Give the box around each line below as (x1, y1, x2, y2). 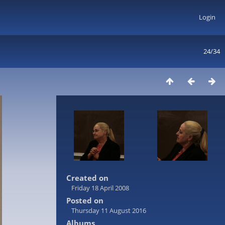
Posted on (66, 195, 103, 205)
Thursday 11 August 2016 (71, 206, 146, 215)
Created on (66, 173, 108, 183)
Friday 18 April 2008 (71, 183, 129, 192)
